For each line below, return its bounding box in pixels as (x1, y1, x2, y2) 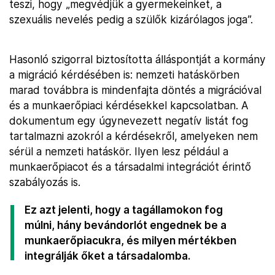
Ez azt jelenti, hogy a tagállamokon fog (25, 203, 223, 216)
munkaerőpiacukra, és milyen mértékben (25, 234, 236, 247)
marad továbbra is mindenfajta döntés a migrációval (9, 83, 261, 96)
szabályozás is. (9, 176, 80, 188)
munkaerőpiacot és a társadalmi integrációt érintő (9, 160, 251, 173)
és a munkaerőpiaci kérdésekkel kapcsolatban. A (9, 99, 249, 112)
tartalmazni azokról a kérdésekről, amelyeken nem (9, 130, 258, 142)
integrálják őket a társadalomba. (25, 249, 190, 262)
